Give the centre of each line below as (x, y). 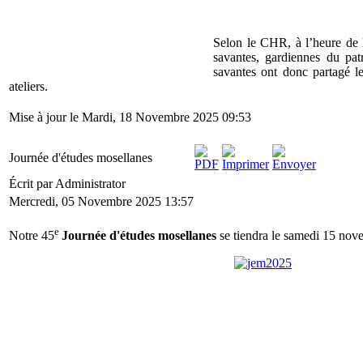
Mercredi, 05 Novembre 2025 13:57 (101, 201)
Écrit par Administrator (69, 184)
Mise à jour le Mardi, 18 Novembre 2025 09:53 (130, 117)
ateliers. (30, 86)
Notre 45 (32, 236)
